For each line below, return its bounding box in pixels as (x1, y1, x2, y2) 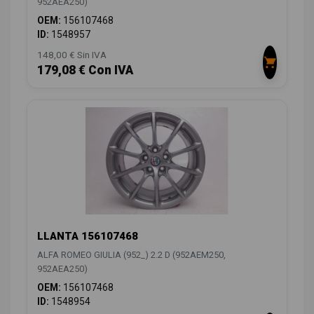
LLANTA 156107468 (37, 230, 138, 243)
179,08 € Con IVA (37, 63, 133, 78)
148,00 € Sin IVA (37, 49, 107, 61)
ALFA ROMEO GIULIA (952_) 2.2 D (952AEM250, (37, 250, 226, 261)
